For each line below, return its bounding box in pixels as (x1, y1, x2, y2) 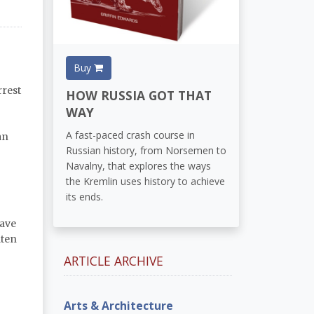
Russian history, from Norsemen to (65, 144, 226, 158)
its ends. (65, 190, 103, 204)
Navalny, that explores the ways (65, 159, 211, 173)
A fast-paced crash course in (65, 128, 195, 142)
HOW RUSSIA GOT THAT (65, 86, 212, 104)
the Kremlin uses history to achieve (65, 175, 225, 189)
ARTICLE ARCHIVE (64, 252, 163, 269)
